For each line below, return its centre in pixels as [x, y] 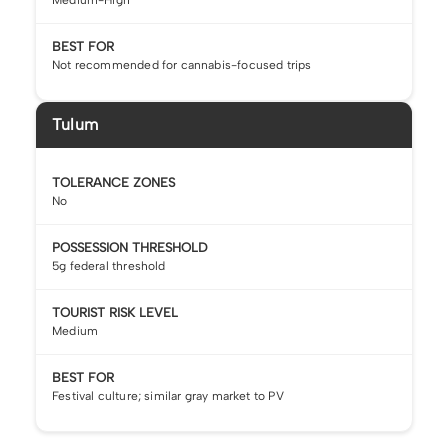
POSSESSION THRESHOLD [129, 247]
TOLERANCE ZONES [113, 182]
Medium [75, 330]
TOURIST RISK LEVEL [115, 312]
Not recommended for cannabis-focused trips [182, 64]
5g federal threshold [109, 265]
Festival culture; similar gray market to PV [168, 395]
